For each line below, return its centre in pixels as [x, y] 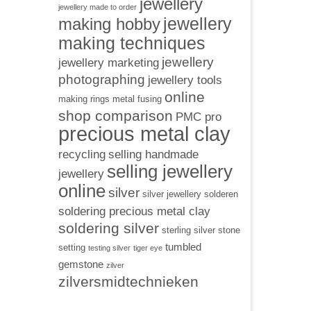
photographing [101, 79]
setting [72, 247]
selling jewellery [169, 171]
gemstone [81, 264]
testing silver [109, 248]
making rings [84, 99]
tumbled [183, 247]
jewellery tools [185, 80]
